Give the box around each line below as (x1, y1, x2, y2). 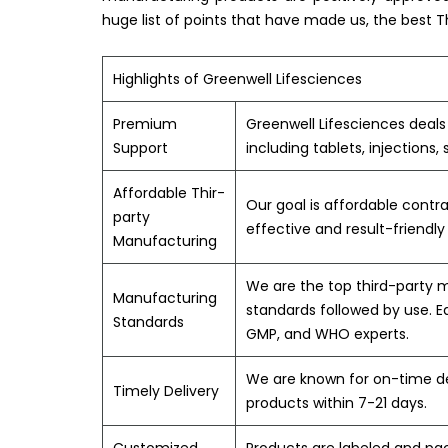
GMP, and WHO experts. (246, 324, 409, 345)
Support (113, 138, 168, 159)
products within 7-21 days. (246, 393, 427, 414)
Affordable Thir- (113, 183, 225, 204)
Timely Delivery (113, 381, 219, 402)
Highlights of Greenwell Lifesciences (113, 69, 362, 90)
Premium (113, 114, 177, 135)
